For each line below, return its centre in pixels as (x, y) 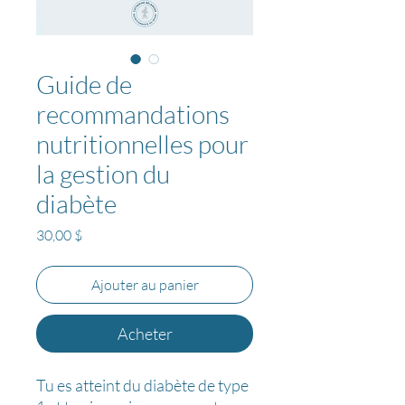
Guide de (84, 84)
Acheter (145, 333)
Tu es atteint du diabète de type (142, 385)
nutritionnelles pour (142, 143)
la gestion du (103, 173)
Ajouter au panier (145, 284)
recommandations (133, 113)
